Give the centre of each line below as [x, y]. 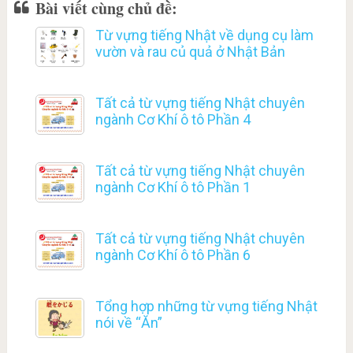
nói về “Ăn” [128, 323]
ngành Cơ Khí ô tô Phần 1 [173, 188]
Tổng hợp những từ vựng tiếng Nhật [206, 307]
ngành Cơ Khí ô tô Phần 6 [173, 255]
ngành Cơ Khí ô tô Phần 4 [173, 120]
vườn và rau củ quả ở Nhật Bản [190, 52]
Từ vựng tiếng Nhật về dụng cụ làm [204, 35]
